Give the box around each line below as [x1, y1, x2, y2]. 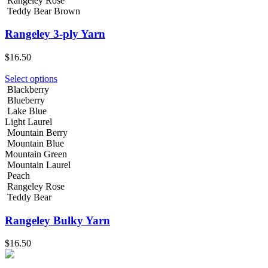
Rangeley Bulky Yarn [5, 214, 110, 227]
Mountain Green [5, 149, 67, 159]
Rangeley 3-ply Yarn [5, 28, 105, 41]
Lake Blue [7, 106, 47, 116]
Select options [5, 74, 57, 84]
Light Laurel [5, 117, 52, 127]
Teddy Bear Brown [7, 5, 80, 16]
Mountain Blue [7, 138, 64, 148]
